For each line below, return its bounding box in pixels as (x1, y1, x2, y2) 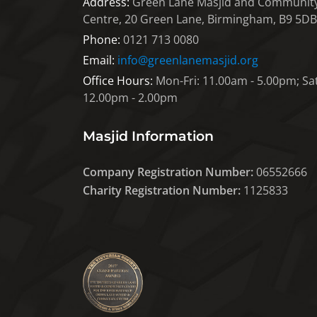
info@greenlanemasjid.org (117, 52, 258, 68)
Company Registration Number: (83, 163, 256, 180)
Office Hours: (83, 72, 153, 88)
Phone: (83, 31, 120, 47)
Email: (83, 52, 115, 68)
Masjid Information (83, 127, 214, 144)
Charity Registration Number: (83, 182, 241, 198)
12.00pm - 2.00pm (83, 89, 178, 105)
